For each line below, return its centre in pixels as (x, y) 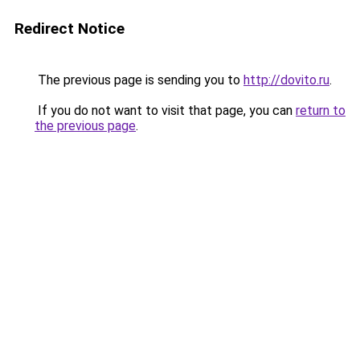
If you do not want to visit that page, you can (165, 110)
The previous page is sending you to (139, 80)
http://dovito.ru (286, 80)
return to (321, 110)
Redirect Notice (70, 29)
